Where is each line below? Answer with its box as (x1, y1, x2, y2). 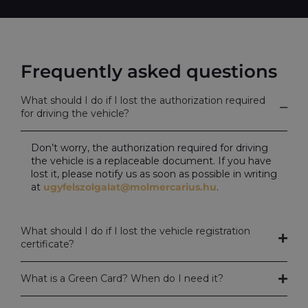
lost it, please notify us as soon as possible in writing (31, 168, 277, 181)
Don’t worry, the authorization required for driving (31, 142, 268, 155)
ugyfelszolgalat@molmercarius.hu (43, 181, 217, 194)
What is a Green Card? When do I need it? (21, 272, 223, 285)
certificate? (21, 238, 74, 251)
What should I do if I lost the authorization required (21, 94, 265, 107)
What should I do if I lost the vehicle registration (21, 225, 250, 238)
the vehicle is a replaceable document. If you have (31, 155, 272, 168)
